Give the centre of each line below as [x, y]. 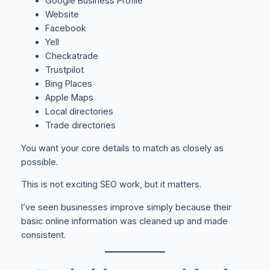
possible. [39, 162]
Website [62, 15]
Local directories [79, 112]
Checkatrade [71, 56]
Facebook [65, 29]
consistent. [43, 235]
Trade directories [80, 126]
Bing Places [68, 84]
